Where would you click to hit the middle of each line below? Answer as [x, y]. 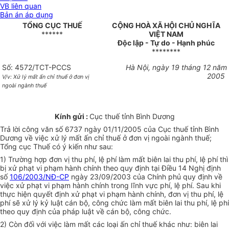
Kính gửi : [72, 117]
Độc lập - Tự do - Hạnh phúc [166, 43]
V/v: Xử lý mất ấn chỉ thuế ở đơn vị [46, 77]
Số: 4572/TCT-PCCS [37, 67]
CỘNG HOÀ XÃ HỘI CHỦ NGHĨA [166, 26]
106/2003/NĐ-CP [39, 177]
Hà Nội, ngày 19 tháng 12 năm [176, 67]
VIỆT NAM [166, 34]
